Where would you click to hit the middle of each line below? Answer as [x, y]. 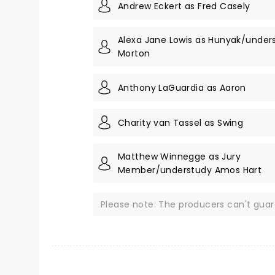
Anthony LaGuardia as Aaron [182, 87]
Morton [134, 53]
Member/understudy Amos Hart [190, 170]
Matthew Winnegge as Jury [180, 157]
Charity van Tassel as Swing [181, 122]
